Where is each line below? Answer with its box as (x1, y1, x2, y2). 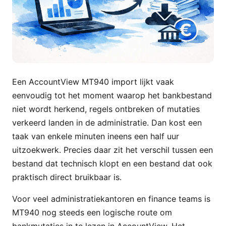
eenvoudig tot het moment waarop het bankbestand (12, 90, 212, 100)
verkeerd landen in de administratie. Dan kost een (12, 117, 202, 128)
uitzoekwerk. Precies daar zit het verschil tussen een (12, 144, 213, 155)
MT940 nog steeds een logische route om (12, 207, 172, 217)
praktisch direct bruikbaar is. (12, 172, 122, 182)
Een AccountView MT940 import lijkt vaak (12, 76, 174, 87)
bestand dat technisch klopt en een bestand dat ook (12, 158, 212, 168)
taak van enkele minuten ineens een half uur (12, 131, 179, 141)
